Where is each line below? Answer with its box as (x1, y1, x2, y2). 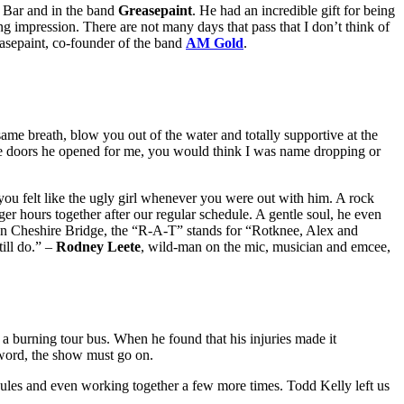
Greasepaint (118, 3, 192, 19)
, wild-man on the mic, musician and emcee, (141, 239, 390, 255)
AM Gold (186, 35, 243, 51)
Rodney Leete (56, 239, 141, 255)
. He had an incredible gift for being (192, 3, 395, 19)
